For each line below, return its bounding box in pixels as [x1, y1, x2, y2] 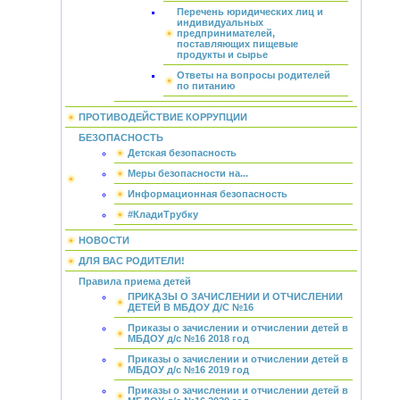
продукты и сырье [176, 49, 268, 60]
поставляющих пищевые [176, 38, 298, 49]
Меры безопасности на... [127, 168, 248, 179]
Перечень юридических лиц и [176, 6, 323, 17]
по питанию [176, 80, 235, 91]
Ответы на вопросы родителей [176, 70, 330, 80]
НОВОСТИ [78, 235, 129, 246]
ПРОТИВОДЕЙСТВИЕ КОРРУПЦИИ [78, 112, 247, 122]
